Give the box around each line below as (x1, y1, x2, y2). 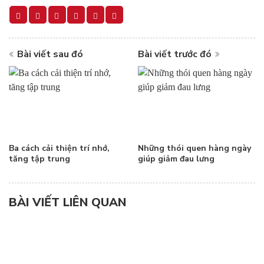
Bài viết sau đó (16, 48, 83, 61)
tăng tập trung (8, 153, 70, 165)
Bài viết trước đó (137, 48, 212, 61)
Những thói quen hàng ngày (137, 143, 251, 154)
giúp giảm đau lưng (137, 153, 214, 165)
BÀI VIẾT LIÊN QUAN (9, 194, 126, 211)
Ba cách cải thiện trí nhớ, (8, 143, 110, 154)
